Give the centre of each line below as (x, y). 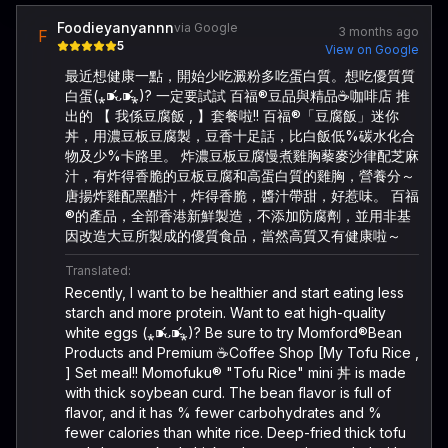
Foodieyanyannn (115, 27)
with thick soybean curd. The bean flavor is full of (228, 392)
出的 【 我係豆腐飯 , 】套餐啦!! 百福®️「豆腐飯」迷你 (232, 115)
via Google (206, 27)
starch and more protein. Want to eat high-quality (225, 312)
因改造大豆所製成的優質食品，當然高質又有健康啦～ (233, 235)
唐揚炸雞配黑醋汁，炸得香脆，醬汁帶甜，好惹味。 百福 (242, 195)
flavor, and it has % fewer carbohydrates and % (223, 412)
